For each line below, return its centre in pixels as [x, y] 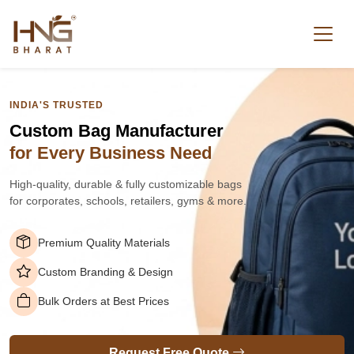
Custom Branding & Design [105, 271]
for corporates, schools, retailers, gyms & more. [128, 200]
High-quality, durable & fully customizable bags [126, 184]
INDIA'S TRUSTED [56, 105]
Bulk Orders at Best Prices [104, 301]
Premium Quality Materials [104, 242]
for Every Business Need [111, 153]
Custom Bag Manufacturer [117, 130]
